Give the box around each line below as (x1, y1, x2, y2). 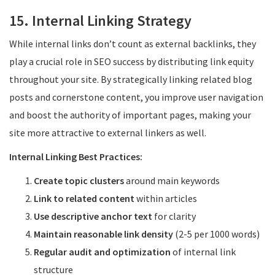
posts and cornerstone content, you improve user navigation (9, 91, 263, 103)
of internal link (171, 246, 236, 258)
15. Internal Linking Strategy (9, 11, 192, 30)
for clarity (152, 210, 196, 222)
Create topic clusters (34, 174, 124, 187)
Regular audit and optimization (34, 246, 171, 258)
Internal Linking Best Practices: (9, 150, 142, 163)
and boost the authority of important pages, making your (9, 109, 251, 121)
